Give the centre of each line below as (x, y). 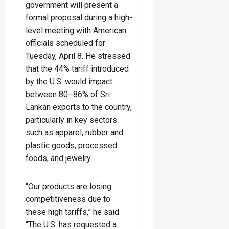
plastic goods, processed (71, 145)
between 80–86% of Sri (68, 94)
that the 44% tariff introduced (77, 68)
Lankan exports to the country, (79, 107)
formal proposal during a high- (79, 17)
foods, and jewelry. (59, 158)
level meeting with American (76, 30)
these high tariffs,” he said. (73, 212)
